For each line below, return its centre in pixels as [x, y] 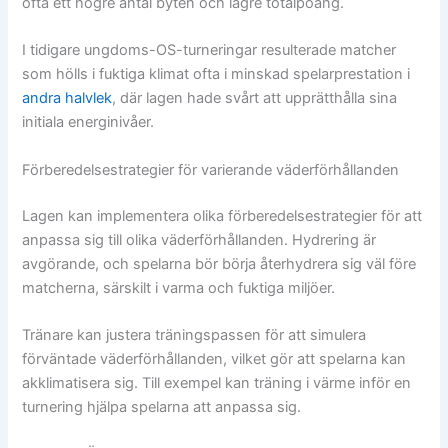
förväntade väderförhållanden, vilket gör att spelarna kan [214, 358]
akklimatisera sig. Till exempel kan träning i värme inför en [217, 382]
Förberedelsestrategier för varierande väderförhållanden [211, 169]
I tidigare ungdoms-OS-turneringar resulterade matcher [209, 50]
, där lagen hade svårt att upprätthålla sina [255, 98]
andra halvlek [67, 98]
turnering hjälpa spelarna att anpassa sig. [162, 406]
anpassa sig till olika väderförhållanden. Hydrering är [199, 239]
